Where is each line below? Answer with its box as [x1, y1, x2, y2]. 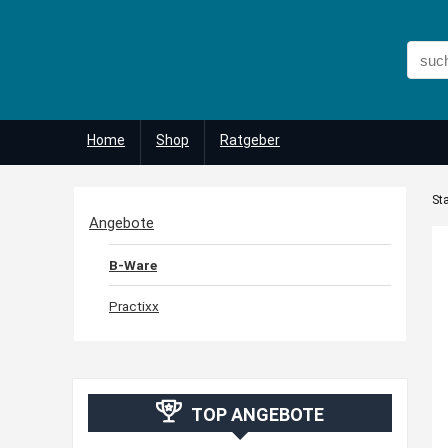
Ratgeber [220, 132, 280, 148]
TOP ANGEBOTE [191, 404, 324, 425]
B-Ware [109, 257, 157, 273]
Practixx [109, 298, 159, 314]
